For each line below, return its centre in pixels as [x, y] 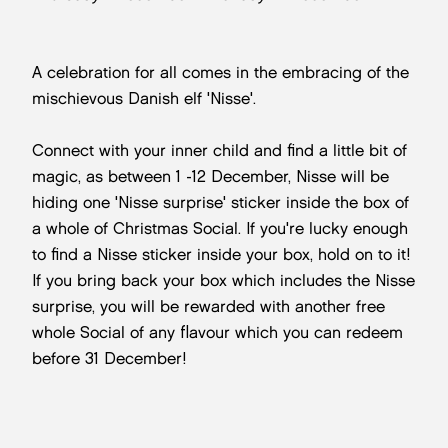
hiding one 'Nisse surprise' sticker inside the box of [220, 202]
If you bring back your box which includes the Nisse [223, 280]
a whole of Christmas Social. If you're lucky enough [220, 228]
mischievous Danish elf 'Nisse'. [144, 98]
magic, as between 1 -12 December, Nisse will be [210, 176]
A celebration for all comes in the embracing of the [220, 72]
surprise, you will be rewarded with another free [208, 306]
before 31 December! [109, 358]
